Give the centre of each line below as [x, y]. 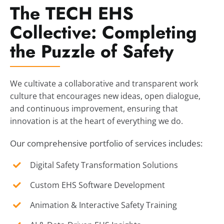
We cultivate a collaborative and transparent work [104, 83]
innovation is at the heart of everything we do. [96, 121]
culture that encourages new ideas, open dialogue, [105, 96]
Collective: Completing [103, 32]
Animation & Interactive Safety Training [104, 205]
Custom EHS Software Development [98, 185]
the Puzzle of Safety [91, 51]
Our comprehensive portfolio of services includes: [106, 143]
